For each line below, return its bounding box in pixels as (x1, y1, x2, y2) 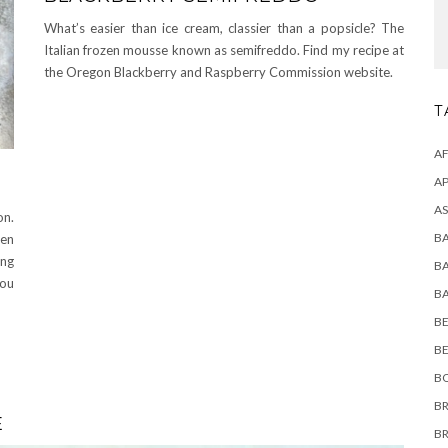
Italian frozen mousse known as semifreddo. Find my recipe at (44, 41, 404, 58)
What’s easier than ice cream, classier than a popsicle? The (44, 19, 404, 36)
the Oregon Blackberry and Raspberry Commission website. (44, 63, 393, 80)
